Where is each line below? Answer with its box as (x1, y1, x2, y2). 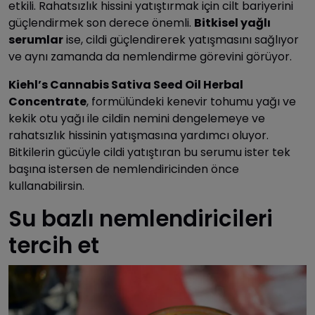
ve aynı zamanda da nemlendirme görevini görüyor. (8, 49, 292, 65)
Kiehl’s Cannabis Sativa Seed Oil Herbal (8, 77, 243, 93)
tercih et (8, 231, 99, 261)
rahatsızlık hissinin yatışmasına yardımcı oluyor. (8, 127, 269, 143)
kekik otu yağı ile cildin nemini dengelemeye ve (8, 110, 265, 127)
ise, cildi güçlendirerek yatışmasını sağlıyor (63, 32, 299, 48)
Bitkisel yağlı (194, 15, 271, 31)
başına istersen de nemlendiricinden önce (8, 161, 239, 177)
